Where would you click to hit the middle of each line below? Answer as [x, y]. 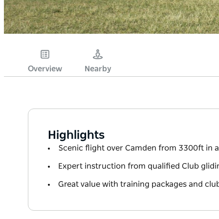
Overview [45, 69]
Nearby [98, 69]
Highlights [76, 135]
